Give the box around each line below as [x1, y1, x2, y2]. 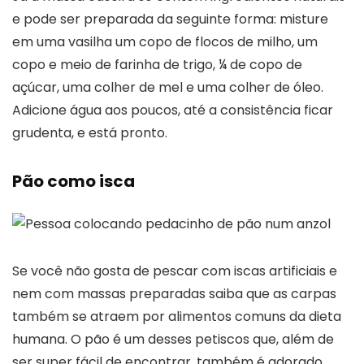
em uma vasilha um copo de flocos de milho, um [12, 32, 318, 51]
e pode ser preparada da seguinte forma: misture [12, 9, 328, 28]
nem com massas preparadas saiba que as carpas [12, 284, 336, 303]
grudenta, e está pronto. [12, 123, 167, 142]
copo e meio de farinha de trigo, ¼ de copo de [12, 54, 302, 74]
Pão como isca [12, 169, 135, 193]
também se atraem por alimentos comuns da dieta [12, 306, 341, 326]
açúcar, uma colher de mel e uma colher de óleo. [12, 77, 323, 97]
